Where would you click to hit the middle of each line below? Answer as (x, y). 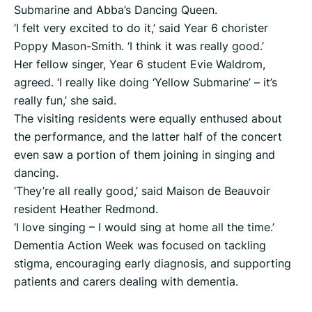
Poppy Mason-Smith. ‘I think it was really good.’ (139, 46)
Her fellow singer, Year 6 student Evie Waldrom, (140, 64)
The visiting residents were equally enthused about (148, 119)
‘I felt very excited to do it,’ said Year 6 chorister (141, 28)
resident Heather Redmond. (86, 209)
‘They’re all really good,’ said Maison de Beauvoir (142, 191)
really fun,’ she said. (65, 101)
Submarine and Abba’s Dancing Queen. (116, 10)
